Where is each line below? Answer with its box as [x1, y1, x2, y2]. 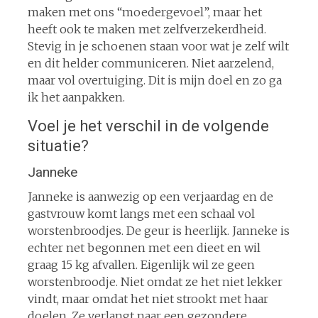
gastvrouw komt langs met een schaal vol [27, 206, 255, 221]
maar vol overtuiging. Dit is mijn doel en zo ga [27, 72, 282, 87]
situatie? [27, 136, 89, 155]
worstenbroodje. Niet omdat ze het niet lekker [27, 274, 283, 289]
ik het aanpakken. [27, 89, 125, 104]
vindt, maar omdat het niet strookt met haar [27, 291, 268, 306]
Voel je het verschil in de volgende [27, 116, 269, 135]
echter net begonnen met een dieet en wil [27, 240, 261, 255]
